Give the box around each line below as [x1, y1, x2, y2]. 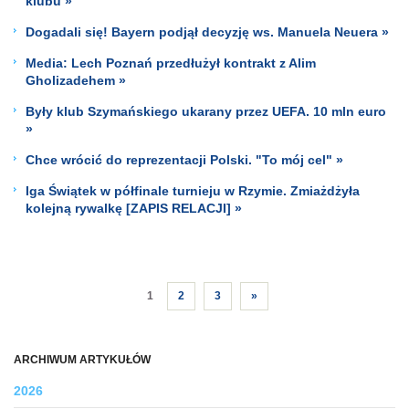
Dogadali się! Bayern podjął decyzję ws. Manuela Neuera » [26, 24, 389, 39]
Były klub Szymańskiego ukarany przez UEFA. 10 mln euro [26, 103, 386, 119]
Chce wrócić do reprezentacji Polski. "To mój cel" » [26, 152, 343, 167]
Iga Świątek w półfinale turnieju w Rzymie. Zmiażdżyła [26, 183, 360, 198]
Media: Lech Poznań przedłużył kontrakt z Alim [26, 55, 316, 70]
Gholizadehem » [26, 72, 126, 88]
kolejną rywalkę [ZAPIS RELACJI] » [26, 200, 242, 215]
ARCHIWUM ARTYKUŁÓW [14, 353, 151, 366]
